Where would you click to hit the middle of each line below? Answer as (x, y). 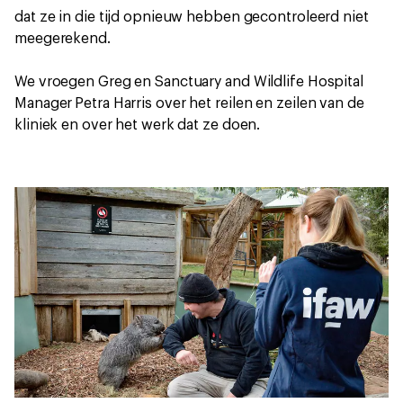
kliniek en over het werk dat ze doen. (138, 125)
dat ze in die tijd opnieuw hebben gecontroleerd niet (192, 17)
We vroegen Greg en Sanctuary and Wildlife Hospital (189, 82)
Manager (44, 103)
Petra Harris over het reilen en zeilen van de (219, 103)
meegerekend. (63, 39)
